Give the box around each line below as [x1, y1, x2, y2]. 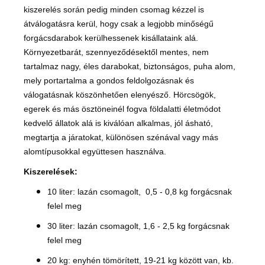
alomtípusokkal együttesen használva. [24, 147, 166, 157]
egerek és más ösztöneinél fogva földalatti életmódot [24, 104, 221, 114]
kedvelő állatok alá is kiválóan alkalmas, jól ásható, [24, 118, 213, 128]
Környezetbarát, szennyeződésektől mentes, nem [24, 47, 209, 57]
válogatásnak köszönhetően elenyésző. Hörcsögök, [24, 90, 216, 100]
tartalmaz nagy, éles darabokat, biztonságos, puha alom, [24, 62, 235, 72]
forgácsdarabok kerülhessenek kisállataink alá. [24, 33, 198, 43]
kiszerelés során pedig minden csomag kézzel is [24, 5, 204, 15]
